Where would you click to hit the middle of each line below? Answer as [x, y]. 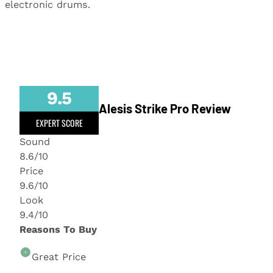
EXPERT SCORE [59, 122]
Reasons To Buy [58, 229]
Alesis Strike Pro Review [165, 108]
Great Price [59, 257]
